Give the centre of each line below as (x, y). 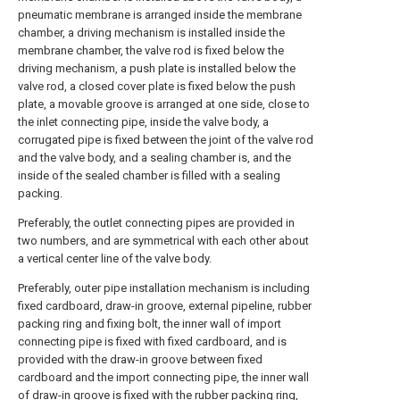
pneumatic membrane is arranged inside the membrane (160, 15)
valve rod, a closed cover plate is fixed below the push (157, 86)
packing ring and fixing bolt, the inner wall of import (150, 324)
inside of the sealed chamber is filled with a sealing (149, 175)
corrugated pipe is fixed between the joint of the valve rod (166, 140)
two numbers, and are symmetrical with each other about (163, 241)
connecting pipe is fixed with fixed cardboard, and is (152, 342)
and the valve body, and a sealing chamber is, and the (154, 158)
